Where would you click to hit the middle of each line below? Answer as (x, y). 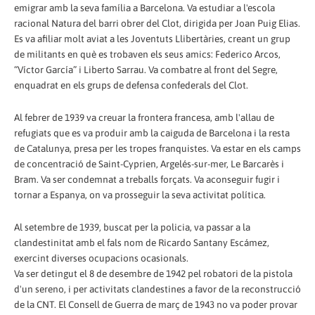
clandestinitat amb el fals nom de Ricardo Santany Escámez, (142, 242)
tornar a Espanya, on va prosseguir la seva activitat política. (140, 194)
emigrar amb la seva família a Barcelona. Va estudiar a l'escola (144, 7)
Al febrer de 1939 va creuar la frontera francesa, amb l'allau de (144, 117)
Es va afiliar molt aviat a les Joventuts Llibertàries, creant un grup (152, 38)
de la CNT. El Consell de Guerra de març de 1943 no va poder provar (156, 304)
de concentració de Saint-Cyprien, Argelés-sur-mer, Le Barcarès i (149, 163)
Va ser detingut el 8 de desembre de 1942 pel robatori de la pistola (153, 273)
